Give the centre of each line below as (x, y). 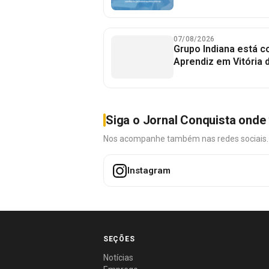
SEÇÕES (119, 239)
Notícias (118, 258)
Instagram (149, 170)
